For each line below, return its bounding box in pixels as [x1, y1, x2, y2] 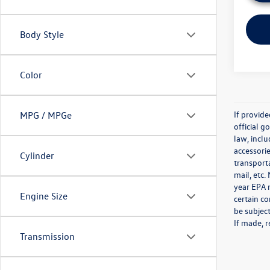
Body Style [20, 28, 64, 40]
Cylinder [20, 149, 54, 162]
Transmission [20, 230, 75, 242]
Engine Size [20, 190, 67, 202]
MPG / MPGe [20, 109, 72, 121]
